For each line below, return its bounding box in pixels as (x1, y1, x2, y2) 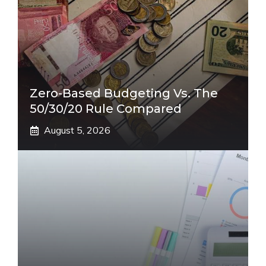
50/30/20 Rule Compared (30, 102, 182, 116)
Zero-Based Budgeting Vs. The (30, 86, 218, 100)
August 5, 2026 (44, 124, 110, 136)
